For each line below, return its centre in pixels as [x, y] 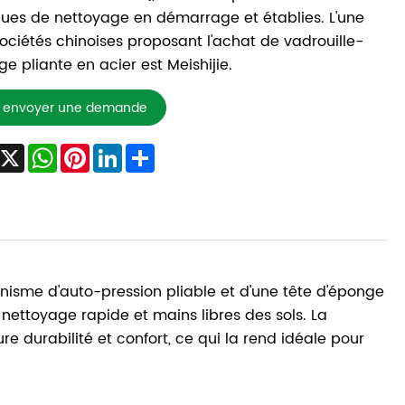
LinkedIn [151, 151]
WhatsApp [94, 151]
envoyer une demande [75, 108]
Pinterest [120, 151]
